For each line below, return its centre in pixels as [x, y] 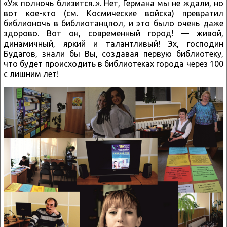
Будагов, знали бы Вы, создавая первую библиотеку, [113, 53]
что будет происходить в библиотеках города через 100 [113, 64]
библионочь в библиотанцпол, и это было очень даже [113, 23]
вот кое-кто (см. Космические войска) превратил [113, 13]
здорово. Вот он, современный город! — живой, [113, 33]
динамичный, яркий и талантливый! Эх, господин [113, 43]
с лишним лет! [31, 74]
